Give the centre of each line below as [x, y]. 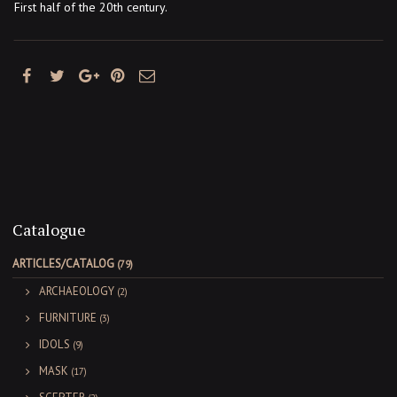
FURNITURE [68, 318]
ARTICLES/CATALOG [63, 264]
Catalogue [49, 230]
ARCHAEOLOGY [77, 292]
